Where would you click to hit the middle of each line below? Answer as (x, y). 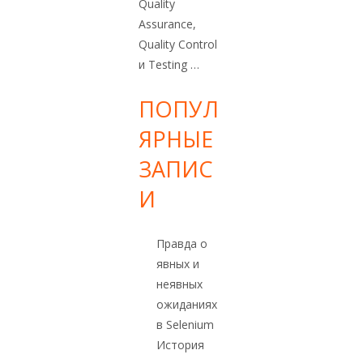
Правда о (182, 244)
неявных (179, 284)
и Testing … (169, 65)
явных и (178, 264)
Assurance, (167, 24)
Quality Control (178, 45)
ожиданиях (187, 305)
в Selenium (185, 325)
